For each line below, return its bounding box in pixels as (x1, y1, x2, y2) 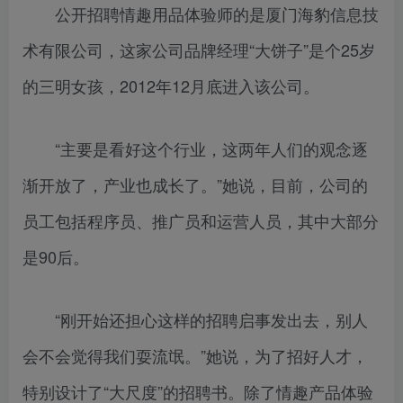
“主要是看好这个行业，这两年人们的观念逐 (22, 137, 368, 161)
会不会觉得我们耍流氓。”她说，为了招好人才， (22, 344, 368, 368)
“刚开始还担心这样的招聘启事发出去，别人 (22, 308, 368, 332)
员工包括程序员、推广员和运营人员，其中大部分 (22, 209, 379, 233)
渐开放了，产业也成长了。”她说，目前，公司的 (22, 173, 368, 197)
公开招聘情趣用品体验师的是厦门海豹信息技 (22, 2, 379, 26)
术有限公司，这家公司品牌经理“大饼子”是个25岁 (22, 38, 375, 62)
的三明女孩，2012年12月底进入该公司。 (22, 74, 319, 98)
